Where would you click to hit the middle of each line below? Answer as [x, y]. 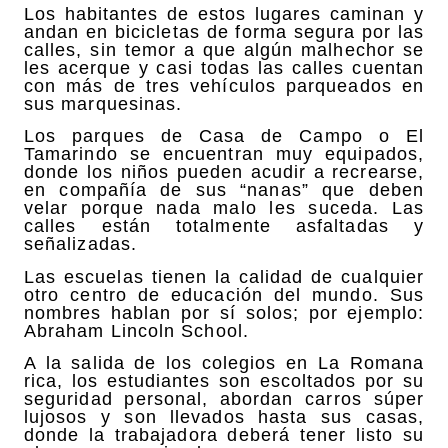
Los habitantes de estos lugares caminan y [224, 13]
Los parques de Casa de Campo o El [224, 136]
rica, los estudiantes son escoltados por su [224, 381]
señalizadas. [80, 244]
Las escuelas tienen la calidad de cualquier [224, 276]
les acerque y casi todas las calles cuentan [224, 67]
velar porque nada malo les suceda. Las [224, 208]
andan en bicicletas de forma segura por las [224, 31]
